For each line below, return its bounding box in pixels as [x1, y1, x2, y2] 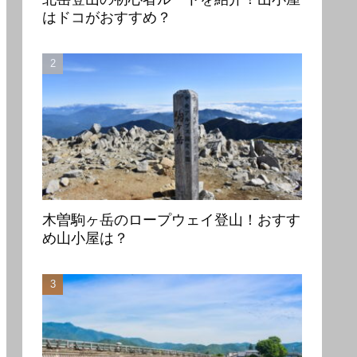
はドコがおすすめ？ [42, 10, 171, 26]
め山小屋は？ [42, 230, 128, 246]
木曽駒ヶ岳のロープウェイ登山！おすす [42, 212, 300, 228]
